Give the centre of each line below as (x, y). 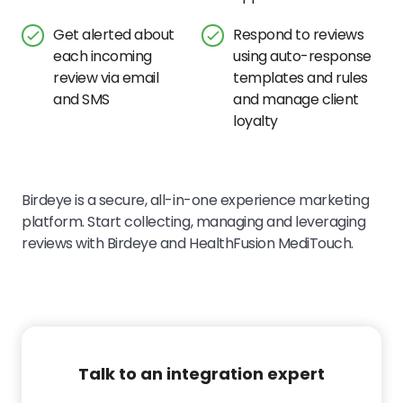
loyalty (255, 121)
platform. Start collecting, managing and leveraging (194, 222)
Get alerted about (114, 35)
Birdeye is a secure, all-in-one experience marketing (196, 200)
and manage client (296, 99)
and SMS (81, 99)
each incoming (103, 56)
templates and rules (300, 78)
